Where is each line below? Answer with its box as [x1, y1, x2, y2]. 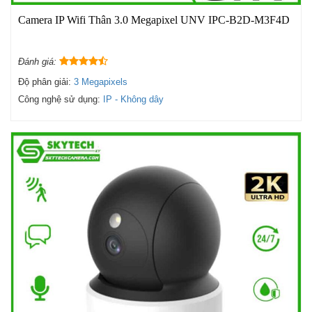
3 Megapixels [74, 77, 127, 88]
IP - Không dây [103, 94, 164, 105]
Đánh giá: [18, 56, 59, 68]
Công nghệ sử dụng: [18, 94, 103, 105]
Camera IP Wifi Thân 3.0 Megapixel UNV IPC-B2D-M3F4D [18, 14, 290, 26]
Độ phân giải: [18, 77, 74, 88]
